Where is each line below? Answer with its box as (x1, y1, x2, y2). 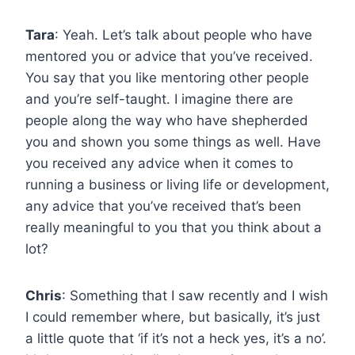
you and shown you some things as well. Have (25, 133, 321, 150)
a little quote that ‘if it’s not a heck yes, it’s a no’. (25, 330, 326, 346)
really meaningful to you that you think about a (25, 219, 322, 235)
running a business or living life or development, (25, 176, 330, 193)
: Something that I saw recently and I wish (62, 287, 328, 303)
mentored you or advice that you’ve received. (25, 48, 313, 64)
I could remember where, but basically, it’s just (25, 308, 320, 325)
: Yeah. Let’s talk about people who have (55, 26, 312, 43)
